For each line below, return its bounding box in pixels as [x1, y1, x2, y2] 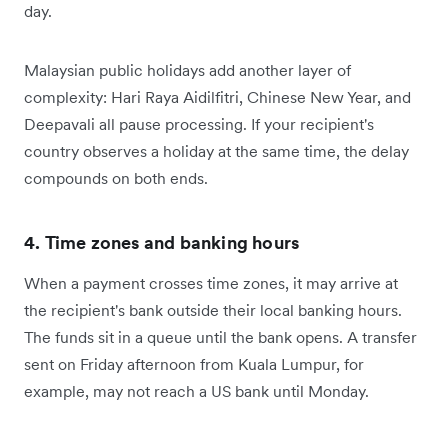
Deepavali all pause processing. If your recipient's [24, 113, 374, 134]
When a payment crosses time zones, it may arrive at [24, 272, 398, 293]
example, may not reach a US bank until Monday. [24, 380, 369, 401]
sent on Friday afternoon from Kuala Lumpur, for [24, 353, 364, 374]
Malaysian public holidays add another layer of [24, 59, 351, 80]
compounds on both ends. [24, 167, 208, 188]
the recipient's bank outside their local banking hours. [24, 299, 402, 320]
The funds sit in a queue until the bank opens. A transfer [24, 326, 417, 347]
